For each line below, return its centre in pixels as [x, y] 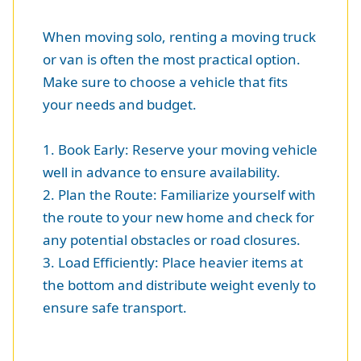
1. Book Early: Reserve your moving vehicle [180, 150]
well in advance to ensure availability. [162, 172]
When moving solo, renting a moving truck [179, 37]
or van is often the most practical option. [172, 60]
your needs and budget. [120, 105]
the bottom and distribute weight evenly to [179, 285]
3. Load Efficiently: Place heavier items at [173, 263]
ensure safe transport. [115, 308]
